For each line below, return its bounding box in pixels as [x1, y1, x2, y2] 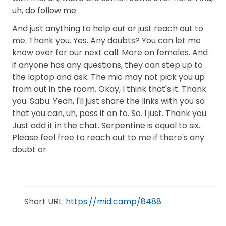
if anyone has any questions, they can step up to [12, 59, 203, 71]
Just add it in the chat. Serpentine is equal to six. [12, 120, 200, 131]
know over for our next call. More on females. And [12, 47, 208, 59]
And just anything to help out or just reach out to [12, 23, 203, 34]
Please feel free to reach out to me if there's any [12, 132, 204, 143]
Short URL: [24, 196, 66, 207]
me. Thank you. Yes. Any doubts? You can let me [12, 35, 201, 46]
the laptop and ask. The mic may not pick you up [12, 71, 205, 83]
